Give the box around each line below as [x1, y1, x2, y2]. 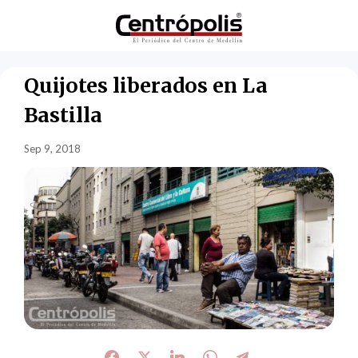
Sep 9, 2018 [24, 141, 82, 155]
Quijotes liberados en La [24, 72, 268, 98]
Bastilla [24, 101, 103, 128]
